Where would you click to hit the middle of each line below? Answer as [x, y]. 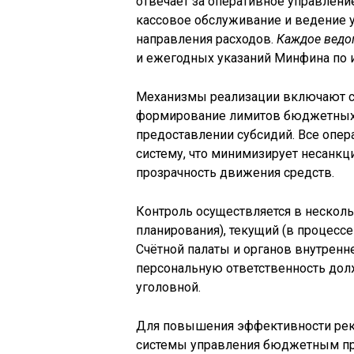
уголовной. [168, 287]
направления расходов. [206, 39]
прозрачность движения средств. [235, 172]
